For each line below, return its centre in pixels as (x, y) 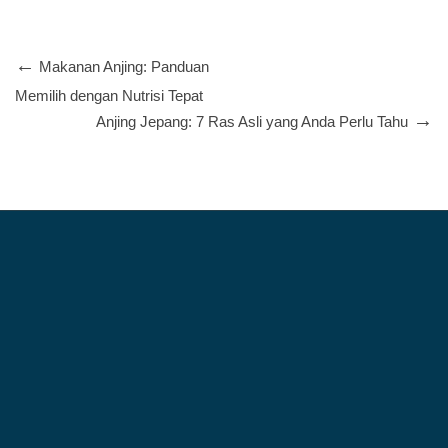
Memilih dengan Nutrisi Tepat (109, 95)
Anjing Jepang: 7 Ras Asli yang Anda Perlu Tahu (252, 121)
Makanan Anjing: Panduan (124, 66)
